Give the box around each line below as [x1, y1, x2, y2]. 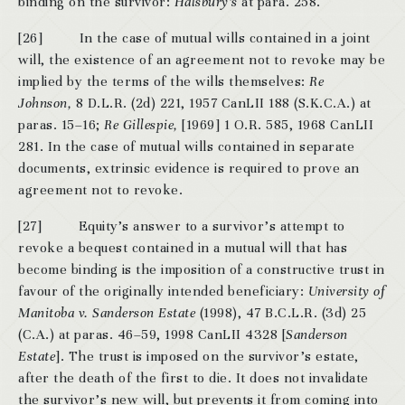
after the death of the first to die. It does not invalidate [18, 370, 369, 386]
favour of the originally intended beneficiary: [18, 283, 308, 299]
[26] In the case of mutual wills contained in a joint [18, 30, 371, 46]
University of [307, 283, 385, 299]
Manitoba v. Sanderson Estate [18, 305, 200, 321]
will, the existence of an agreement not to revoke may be [18, 52, 385, 68]
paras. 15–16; [18, 117, 104, 133]
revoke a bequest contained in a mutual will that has [18, 240, 347, 256]
